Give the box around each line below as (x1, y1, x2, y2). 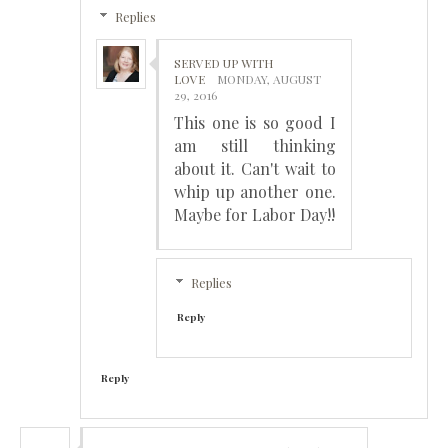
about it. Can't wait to (174, 157, 336, 179)
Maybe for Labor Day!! (174, 203, 335, 225)
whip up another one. (174, 180, 336, 202)
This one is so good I (174, 111, 336, 133)
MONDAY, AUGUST (217, 70, 321, 87)
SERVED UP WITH (174, 54, 273, 71)
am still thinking (174, 134, 336, 156)
